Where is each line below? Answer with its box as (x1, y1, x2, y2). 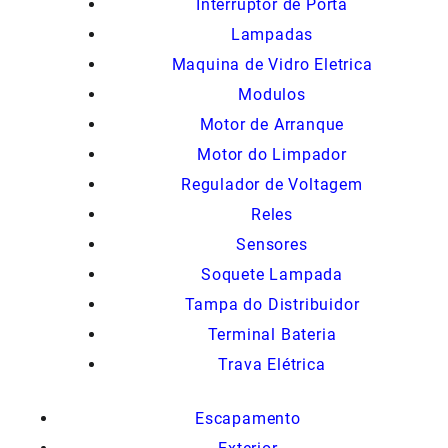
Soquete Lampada (201, 264, 343, 284)
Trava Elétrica (218, 354, 326, 374)
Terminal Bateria (207, 324, 337, 344)
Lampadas (230, 24, 314, 44)
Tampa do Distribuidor (184, 294, 360, 314)
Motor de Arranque (199, 114, 345, 134)
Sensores (236, 234, 308, 254)
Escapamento (195, 408, 301, 428)
